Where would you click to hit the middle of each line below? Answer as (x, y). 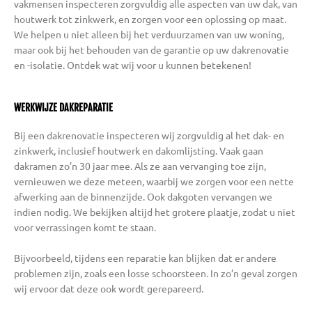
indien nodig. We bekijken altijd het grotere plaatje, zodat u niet (155, 212)
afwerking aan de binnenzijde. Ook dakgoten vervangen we (143, 197)
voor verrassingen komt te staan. (85, 227)
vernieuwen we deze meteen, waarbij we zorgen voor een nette (154, 181)
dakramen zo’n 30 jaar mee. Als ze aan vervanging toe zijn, (140, 166)
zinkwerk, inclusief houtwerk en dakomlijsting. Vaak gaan (139, 151)
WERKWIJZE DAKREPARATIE (63, 108)
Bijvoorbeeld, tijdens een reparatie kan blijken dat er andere (145, 258)
